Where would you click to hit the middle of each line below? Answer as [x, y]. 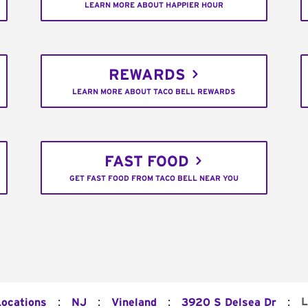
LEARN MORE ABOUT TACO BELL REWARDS [154, 92]
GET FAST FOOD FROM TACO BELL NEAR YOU [154, 179]
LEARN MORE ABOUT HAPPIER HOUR [154, 5]
